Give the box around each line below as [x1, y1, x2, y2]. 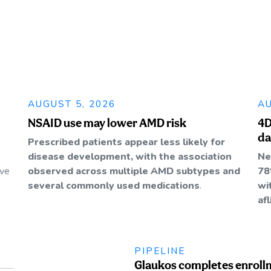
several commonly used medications [28, 178, 200, 192]
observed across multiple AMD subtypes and [28, 164, 240, 178]
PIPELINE [134, 244, 185, 257]
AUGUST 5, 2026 [28, 97, 116, 110]
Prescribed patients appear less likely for [28, 135, 225, 149]
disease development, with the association [28, 149, 232, 163]
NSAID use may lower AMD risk [28, 115, 186, 130]
